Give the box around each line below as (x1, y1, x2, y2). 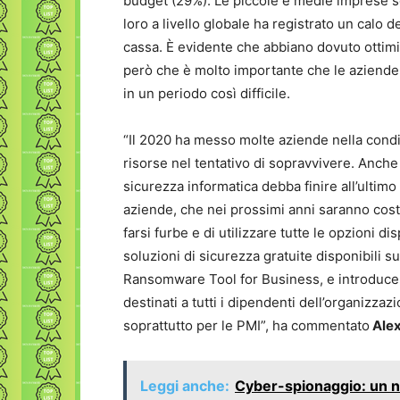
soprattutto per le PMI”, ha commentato (123, 317, 370, 334)
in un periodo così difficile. (123, 85, 290, 102)
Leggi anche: (140, 377, 229, 395)
